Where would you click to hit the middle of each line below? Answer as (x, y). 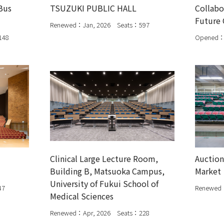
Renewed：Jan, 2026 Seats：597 (99, 25)
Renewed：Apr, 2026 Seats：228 (99, 212)
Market (208, 171)
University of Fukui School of (104, 183)
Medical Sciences (85, 196)
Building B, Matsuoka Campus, (107, 171)
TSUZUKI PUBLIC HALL (93, 8)
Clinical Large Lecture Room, (104, 158)
